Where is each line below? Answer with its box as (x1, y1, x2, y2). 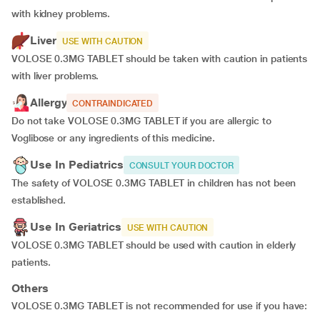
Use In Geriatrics (30, 220, 121, 234)
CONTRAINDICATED (72, 99, 154, 109)
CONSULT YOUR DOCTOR (129, 161, 234, 171)
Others (11, 281, 49, 295)
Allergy (30, 96, 67, 109)
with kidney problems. (11, 8, 116, 19)
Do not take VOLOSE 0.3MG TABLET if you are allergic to (11, 115, 271, 126)
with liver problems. (11, 70, 99, 81)
